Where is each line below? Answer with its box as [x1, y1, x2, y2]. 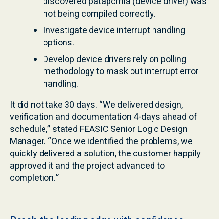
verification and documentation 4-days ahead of [10, 110, 197, 124]
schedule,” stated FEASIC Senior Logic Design [10, 122, 188, 136]
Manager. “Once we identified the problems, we [10, 134, 193, 148]
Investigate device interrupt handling [43, 23, 185, 37]
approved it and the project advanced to [10, 159, 165, 173]
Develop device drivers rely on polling [43, 52, 186, 66]
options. [43, 36, 74, 49]
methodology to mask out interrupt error [43, 65, 198, 78]
